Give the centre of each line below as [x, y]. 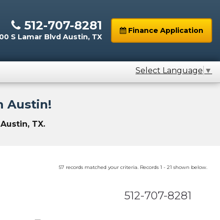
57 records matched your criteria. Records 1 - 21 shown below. [133, 167]
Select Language [169, 71]
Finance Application [165, 31]
